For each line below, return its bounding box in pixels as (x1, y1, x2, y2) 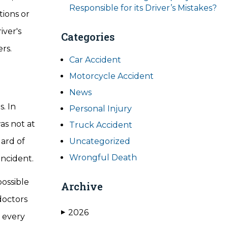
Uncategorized (69, 136, 130, 146)
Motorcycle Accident (69, 71, 154, 81)
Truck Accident (69, 120, 132, 130)
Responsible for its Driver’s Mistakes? (69, 3, 217, 13)
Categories (61, 30, 115, 43)
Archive (61, 180, 103, 193)
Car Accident (69, 55, 121, 65)
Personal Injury (69, 104, 132, 113)
